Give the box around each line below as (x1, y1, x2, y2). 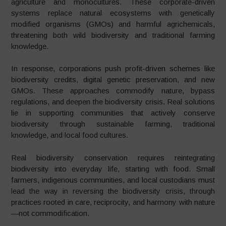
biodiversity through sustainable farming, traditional (11, 120, 215, 128)
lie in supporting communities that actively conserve (11, 108, 215, 117)
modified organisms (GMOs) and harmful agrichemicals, (11, 19, 215, 28)
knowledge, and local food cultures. (11, 131, 129, 139)
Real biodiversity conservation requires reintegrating (11, 153, 215, 162)
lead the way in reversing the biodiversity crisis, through (11, 186, 215, 195)
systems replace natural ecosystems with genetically (11, 8, 215, 17)
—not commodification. (11, 208, 90, 217)
